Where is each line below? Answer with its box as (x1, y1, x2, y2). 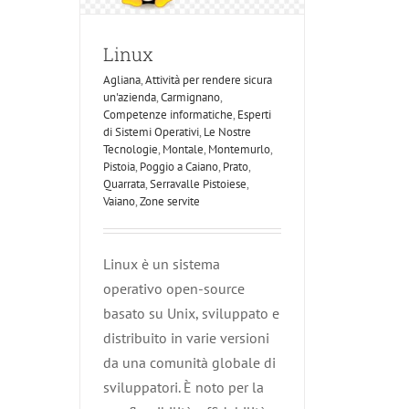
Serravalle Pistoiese (150, 175, 246, 192)
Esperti (237, 106, 271, 122)
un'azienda (103, 89, 156, 105)
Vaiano (103, 193, 135, 209)
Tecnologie (103, 141, 158, 157)
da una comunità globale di (103, 352, 276, 372)
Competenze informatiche (103, 106, 233, 122)
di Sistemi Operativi (103, 123, 199, 140)
